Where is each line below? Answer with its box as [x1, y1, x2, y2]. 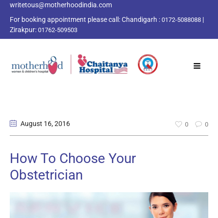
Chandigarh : [122, 16, 160, 23]
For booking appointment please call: [10, 16, 122, 23]
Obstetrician [10, 166, 83, 183]
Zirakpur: [10, 26, 38, 34]
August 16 [20, 120, 52, 127]
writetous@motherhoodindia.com [10, 1, 112, 9]
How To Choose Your [10, 150, 136, 166]
